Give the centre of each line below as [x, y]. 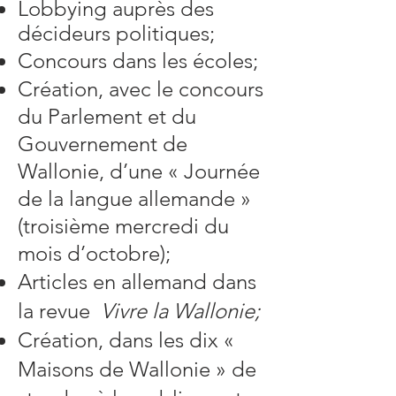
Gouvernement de [103, 144]
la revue [59, 311]
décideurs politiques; [116, 33]
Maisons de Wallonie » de [137, 369]
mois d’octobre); [94, 253]
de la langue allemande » [134, 198]
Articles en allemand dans [137, 282]
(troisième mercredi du [123, 226]
